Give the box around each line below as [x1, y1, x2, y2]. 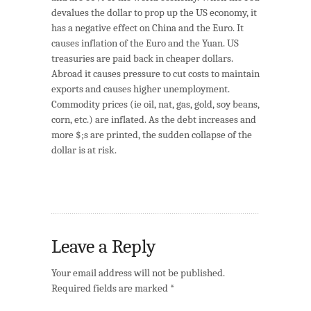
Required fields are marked [51, 282, 170, 294]
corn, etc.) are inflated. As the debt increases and [51, 113, 256, 126]
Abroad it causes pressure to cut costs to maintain [51, 67, 260, 80]
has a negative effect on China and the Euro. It [51, 22, 244, 34]
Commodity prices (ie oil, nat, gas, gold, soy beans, [51, 98, 260, 110]
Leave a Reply [51, 235, 156, 258]
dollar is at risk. [51, 144, 117, 156]
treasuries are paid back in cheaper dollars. [51, 52, 233, 65]
